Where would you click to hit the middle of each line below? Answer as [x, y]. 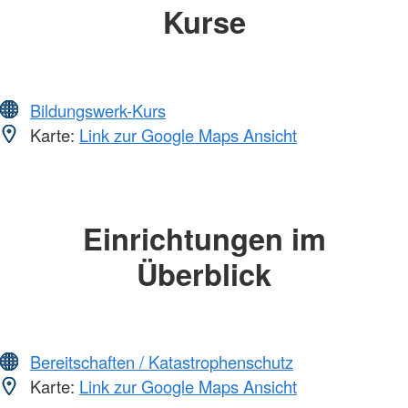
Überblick [204, 273]
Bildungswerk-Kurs [98, 110]
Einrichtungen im [204, 238]
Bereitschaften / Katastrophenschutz [162, 362]
